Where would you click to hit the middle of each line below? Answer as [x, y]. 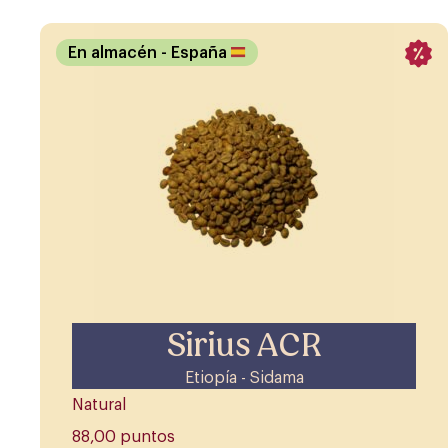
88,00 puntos [123, 437]
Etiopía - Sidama [244, 378]
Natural [99, 405]
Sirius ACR [244, 345]
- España [196, 52]
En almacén [114, 52]
